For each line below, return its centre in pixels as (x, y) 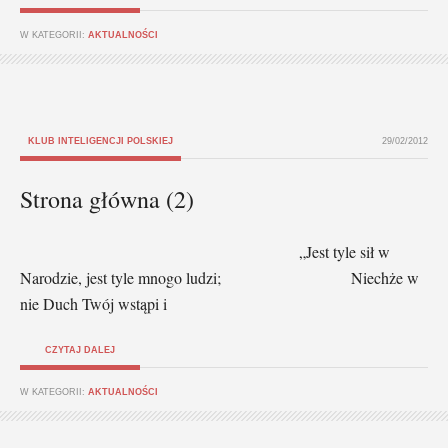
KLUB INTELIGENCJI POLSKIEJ (100, 140)
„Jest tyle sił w (205, 251)
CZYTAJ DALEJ (80, 349)
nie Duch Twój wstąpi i (93, 303)
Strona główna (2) (107, 198)
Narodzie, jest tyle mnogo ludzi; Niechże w (219, 277)
